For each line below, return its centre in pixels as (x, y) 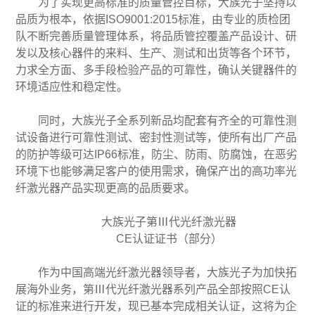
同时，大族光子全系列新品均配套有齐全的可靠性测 (168, 120)
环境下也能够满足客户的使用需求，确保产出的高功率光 (156, 171)
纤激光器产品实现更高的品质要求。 (106, 188)
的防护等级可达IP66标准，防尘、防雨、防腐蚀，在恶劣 (157, 154)
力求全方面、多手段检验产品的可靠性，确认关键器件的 (156, 70)
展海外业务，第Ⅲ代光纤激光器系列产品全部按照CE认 (153, 289)
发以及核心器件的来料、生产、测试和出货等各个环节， (156, 53)
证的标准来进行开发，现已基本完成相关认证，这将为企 (156, 306)
